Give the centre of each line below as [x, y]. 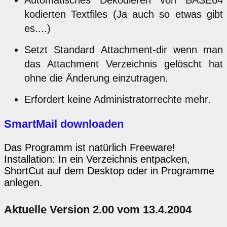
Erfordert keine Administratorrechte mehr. [118, 99]
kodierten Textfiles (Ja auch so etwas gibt [124, 14]
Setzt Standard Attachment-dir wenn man [124, 49]
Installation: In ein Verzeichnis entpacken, [97, 159]
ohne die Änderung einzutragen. [96, 78]
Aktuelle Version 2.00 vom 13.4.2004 [98, 209]
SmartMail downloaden [64, 124]
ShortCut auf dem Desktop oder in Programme [109, 171]
